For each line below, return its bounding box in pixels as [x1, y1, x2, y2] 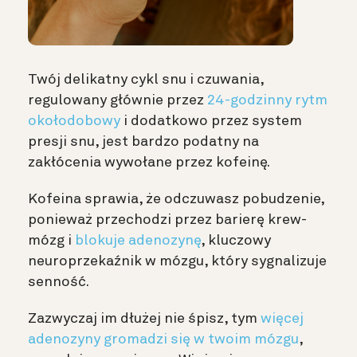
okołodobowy [28, 114, 120, 129]
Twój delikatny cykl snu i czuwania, [28, 73, 264, 88]
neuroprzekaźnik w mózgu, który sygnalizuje [28, 254, 327, 269]
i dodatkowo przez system [120, 114, 302, 129]
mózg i [28, 233, 72, 249]
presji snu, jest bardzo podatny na [28, 135, 259, 150]
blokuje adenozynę [72, 233, 201, 249]
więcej [261, 312, 304, 327]
